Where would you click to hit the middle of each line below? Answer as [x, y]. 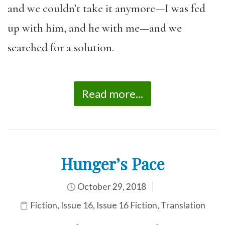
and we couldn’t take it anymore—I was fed [106, 8]
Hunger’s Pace [113, 163]
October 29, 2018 [111, 187]
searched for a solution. [61, 47]
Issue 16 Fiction [127, 205]
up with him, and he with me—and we [95, 28]
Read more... [113, 94]
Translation [183, 205]
